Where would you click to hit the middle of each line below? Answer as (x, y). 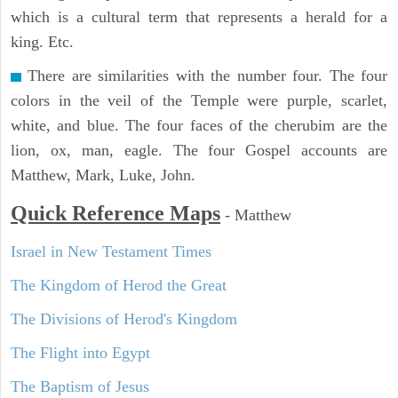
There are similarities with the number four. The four (204, 76)
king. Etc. (44, 42)
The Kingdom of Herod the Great (119, 286)
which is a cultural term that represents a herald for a (199, 17)
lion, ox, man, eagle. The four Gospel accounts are (199, 151)
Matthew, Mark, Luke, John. (105, 175)
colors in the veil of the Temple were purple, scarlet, (199, 101)
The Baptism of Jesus (80, 387)
